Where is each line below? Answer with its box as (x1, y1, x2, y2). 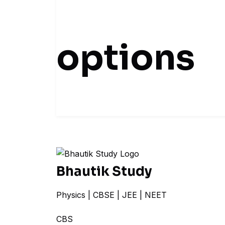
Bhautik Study (56, 163, 152, 180)
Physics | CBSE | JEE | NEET (56, 190, 167, 200)
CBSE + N (56, 214, 95, 224)
